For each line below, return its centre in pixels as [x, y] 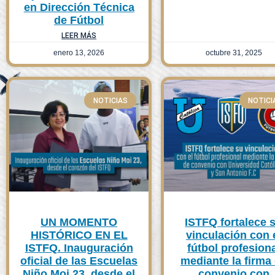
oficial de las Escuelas [79, 261]
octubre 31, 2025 [234, 53]
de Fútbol [79, 21]
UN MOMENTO [79, 223]
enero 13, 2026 [79, 53]
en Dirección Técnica [79, 8]
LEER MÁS [79, 36]
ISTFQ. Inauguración [79, 248]
